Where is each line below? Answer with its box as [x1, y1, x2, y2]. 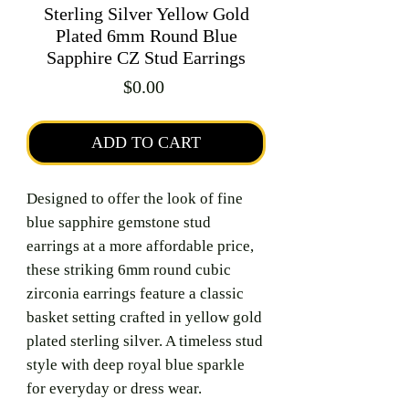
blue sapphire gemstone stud [26, 214, 211, 231]
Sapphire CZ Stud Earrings [47, 47, 246, 68]
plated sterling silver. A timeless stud [26, 332, 263, 350]
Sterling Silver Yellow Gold [43, 4, 249, 24]
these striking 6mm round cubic [26, 261, 231, 278]
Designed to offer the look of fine [26, 190, 243, 207]
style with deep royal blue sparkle [26, 356, 245, 373]
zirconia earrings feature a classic [26, 285, 244, 302]
